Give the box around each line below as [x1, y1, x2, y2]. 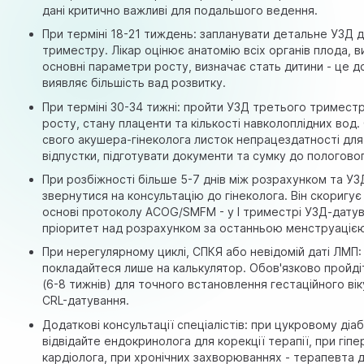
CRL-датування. [42, 293, 130, 308]
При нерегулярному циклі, [42, 245, 193, 259]
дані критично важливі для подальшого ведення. [42, 2, 318, 17]
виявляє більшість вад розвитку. [42, 76, 227, 90]
